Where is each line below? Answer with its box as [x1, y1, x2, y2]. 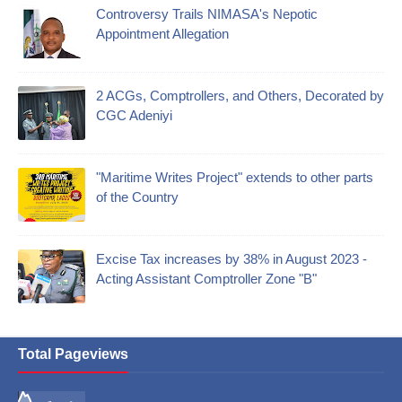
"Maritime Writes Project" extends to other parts [96, 170, 373, 186]
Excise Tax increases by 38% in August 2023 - [96, 251, 367, 267]
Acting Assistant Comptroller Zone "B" [96, 271, 317, 287]
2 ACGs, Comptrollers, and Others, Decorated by [96, 88, 384, 104]
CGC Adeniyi [96, 108, 172, 124]
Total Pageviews [18, 346, 128, 363]
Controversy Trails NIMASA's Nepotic [96, 6, 318, 22]
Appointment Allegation [96, 26, 229, 42]
